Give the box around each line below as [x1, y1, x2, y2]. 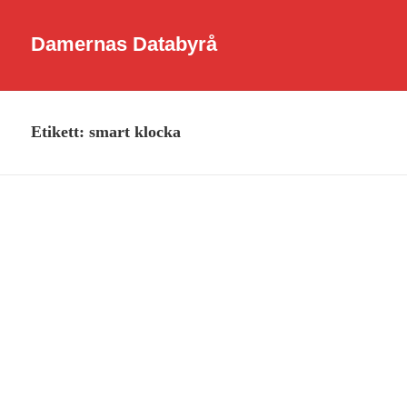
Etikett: [31, 123, 90, 142]
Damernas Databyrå [31, 33, 218, 56]
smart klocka [89, 123, 182, 142]
